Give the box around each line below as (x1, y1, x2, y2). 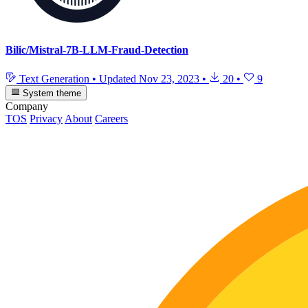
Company (5, 100, 48, 113)
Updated (99, 72, 139, 85)
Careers (95, 113, 128, 125)
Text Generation (16, 72, 92, 85)
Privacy (30, 113, 63, 125)
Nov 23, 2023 (139, 72, 199, 85)
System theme (20, 88, 82, 99)
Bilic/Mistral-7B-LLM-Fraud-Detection (5, 44, 188, 56)
